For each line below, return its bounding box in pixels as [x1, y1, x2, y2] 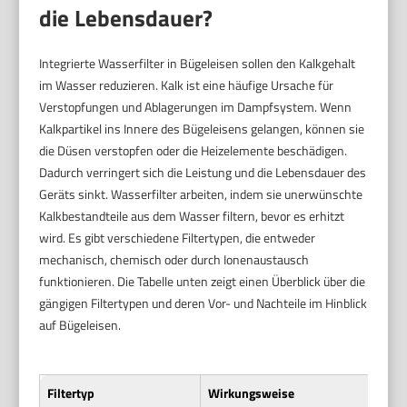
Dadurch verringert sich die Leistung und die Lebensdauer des [39, 162, 367, 182]
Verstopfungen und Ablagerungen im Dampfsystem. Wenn [39, 96, 352, 116]
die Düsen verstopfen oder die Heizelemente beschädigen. [39, 140, 348, 160]
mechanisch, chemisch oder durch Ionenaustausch [39, 249, 310, 269]
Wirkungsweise [208, 382, 295, 402]
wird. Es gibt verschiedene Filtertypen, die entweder [39, 227, 316, 247]
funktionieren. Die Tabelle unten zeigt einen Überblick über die [39, 271, 366, 291]
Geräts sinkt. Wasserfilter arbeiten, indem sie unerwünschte [39, 184, 363, 203]
